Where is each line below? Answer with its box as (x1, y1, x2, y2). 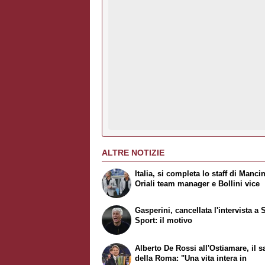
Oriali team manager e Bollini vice (135, 179, 260, 188)
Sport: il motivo (135, 216, 193, 225)
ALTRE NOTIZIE (102, 148, 164, 158)
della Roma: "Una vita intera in (135, 254, 247, 263)
